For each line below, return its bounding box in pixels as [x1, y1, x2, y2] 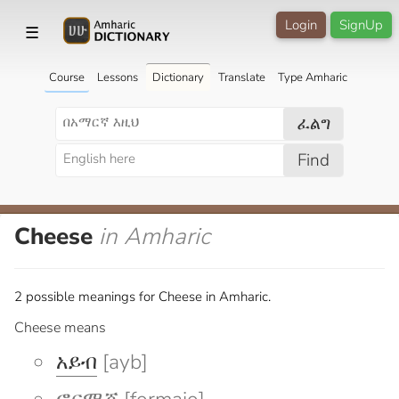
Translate [217, 69, 265, 85]
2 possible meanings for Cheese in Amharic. [14, 287, 271, 305]
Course [48, 69, 85, 85]
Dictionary [151, 69, 204, 85]
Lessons [96, 69, 138, 85]
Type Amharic [277, 69, 347, 85]
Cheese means [14, 317, 106, 338]
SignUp [339, 16, 383, 34]
